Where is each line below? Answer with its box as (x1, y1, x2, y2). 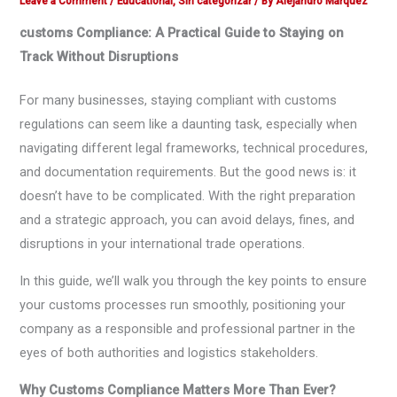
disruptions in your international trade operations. (19, 236, 306, 253)
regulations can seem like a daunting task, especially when (19, 116, 358, 133)
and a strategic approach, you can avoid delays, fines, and (19, 212, 355, 229)
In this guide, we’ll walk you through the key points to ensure (19, 272, 368, 289)
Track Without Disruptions (19, 49, 179, 66)
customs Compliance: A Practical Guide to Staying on (19, 25, 345, 42)
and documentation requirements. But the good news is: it (19, 164, 357, 181)
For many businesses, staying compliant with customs (19, 92, 338, 109)
